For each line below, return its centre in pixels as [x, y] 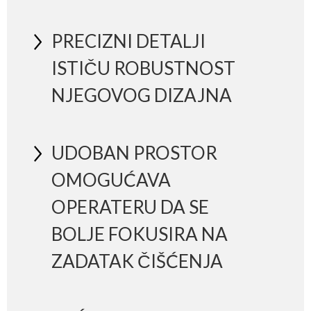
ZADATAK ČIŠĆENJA [137, 261]
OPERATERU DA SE [130, 207]
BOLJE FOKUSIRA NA [139, 234]
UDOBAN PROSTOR [134, 152]
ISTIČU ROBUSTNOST [143, 68]
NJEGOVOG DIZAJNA [141, 95]
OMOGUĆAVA [111, 179]
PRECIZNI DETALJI [128, 41]
